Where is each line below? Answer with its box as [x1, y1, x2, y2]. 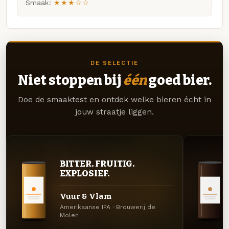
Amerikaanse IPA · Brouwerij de [59, 203, 155, 211]
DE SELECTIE [90, 60, 139, 67]
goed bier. [146, 72, 212, 89]
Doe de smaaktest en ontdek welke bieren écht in [18, 95, 211, 105]
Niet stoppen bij [17, 72, 123, 89]
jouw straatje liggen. [75, 107, 154, 117]
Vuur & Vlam [59, 191, 111, 201]
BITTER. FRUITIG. [59, 158, 135, 169]
